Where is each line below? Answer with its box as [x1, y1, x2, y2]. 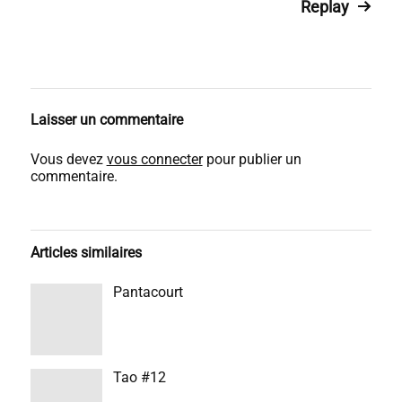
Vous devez [30, 151, 107, 168]
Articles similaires [30, 244, 142, 261]
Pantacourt [112, 284, 183, 301]
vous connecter [106, 151, 203, 168]
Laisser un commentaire [30, 111, 183, 128]
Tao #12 [112, 369, 166, 386]
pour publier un [202, 151, 301, 168]
